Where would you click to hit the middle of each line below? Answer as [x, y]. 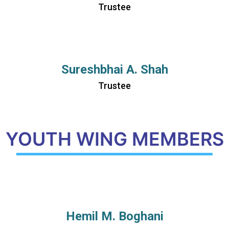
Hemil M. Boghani [114, 216]
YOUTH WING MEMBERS [114, 139]
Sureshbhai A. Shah [114, 70]
